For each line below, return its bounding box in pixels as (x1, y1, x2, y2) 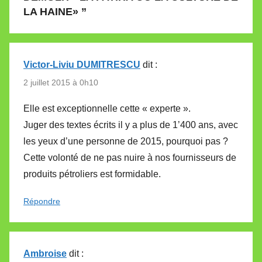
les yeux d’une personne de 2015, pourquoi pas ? (23, 136, 228, 147)
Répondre (23, 196, 60, 206)
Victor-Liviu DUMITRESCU (23, 59, 140, 70)
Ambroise (23, 249, 67, 259)
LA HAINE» (23, 5, 78, 18)
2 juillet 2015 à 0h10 (23, 77, 98, 87)
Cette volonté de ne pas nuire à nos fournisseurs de (23, 153, 236, 163)
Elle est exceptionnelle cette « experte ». (23, 104, 191, 114)
